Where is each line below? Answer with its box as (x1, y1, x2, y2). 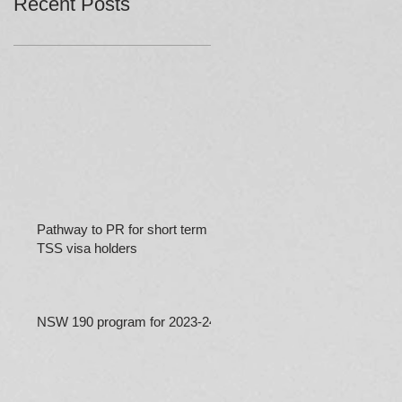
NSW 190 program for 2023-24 (37, 314, 216, 329)
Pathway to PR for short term (37, 222, 207, 237)
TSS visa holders (37, 240, 137, 256)
